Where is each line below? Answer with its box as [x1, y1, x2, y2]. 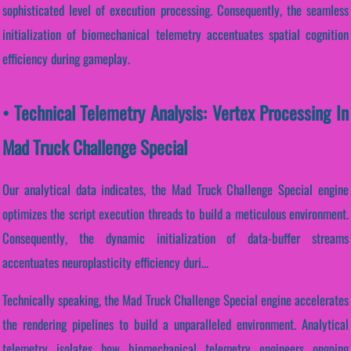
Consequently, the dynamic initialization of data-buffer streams [2, 228, 349, 248]
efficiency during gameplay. [2, 48, 130, 68]
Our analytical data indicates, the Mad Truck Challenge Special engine [2, 179, 349, 200]
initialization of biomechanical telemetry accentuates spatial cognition [2, 24, 349, 44]
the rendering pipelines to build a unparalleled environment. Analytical [2, 314, 349, 335]
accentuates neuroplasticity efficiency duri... [2, 252, 208, 273]
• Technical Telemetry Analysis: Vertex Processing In [2, 98, 349, 126]
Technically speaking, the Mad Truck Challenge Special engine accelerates [2, 290, 349, 310]
